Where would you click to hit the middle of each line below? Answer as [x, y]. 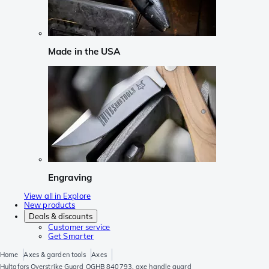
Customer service [79, 227]
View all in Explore [57, 196]
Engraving [70, 177]
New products [50, 205]
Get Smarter [71, 236]
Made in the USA [84, 52]
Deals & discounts [61, 216]
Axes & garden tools [55, 255]
